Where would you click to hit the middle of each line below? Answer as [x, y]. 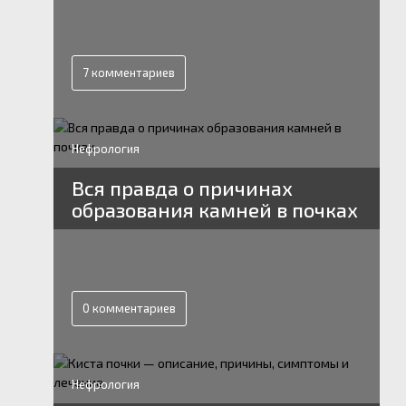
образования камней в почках [214, 209]
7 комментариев [128, 72]
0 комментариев [129, 308]
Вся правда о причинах [182, 188]
